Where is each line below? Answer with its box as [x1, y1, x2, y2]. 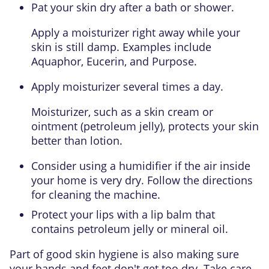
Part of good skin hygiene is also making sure [10, 247, 239, 261]
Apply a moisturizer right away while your [31, 25, 240, 40]
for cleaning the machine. [31, 187, 160, 202]
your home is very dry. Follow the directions [31, 173, 253, 187]
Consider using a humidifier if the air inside [31, 159, 250, 173]
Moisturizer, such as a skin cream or [31, 104, 213, 119]
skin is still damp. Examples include [31, 40, 211, 54]
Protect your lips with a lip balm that [31, 207, 215, 222]
